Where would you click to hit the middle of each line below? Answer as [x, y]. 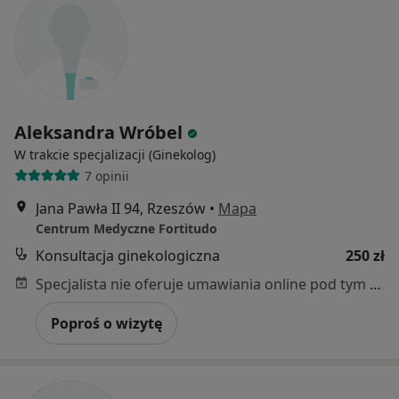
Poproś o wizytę [106, 324]
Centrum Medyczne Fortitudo [126, 229]
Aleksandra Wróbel [98, 133]
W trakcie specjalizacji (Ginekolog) [115, 155]
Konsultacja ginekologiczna [128, 256]
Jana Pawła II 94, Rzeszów [121, 209]
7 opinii [106, 175]
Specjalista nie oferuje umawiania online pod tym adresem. [375, 285]
